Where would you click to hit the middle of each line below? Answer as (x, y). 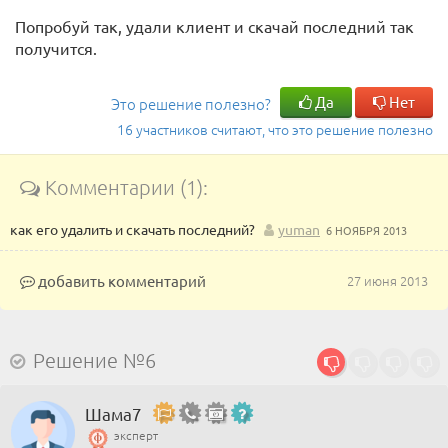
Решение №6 (94, 360)
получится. (56, 48)
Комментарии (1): (124, 187)
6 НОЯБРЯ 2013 (366, 230)
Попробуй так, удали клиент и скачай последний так (214, 26)
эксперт (136, 435)
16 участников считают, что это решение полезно (275, 129)
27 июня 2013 (387, 280)
